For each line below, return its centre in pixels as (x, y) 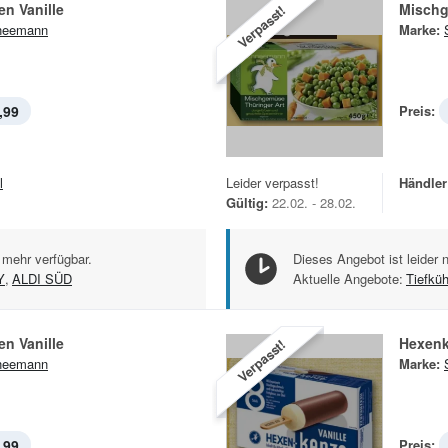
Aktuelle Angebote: (348, 278)
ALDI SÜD (42, 278)
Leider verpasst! (272, 182)
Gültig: (247, 202)
